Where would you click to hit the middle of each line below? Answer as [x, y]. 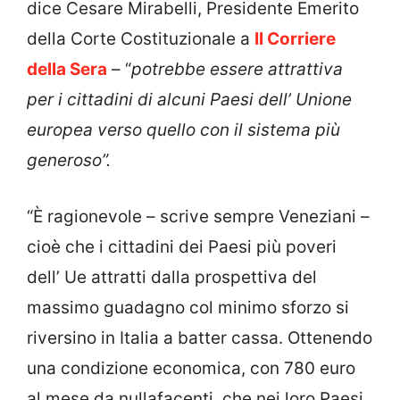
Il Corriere [295, 39]
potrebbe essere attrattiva [237, 70]
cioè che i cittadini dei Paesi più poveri [182, 246]
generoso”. [69, 161]
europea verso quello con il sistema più [183, 130]
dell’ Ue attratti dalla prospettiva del [172, 277]
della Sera [67, 70]
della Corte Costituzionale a [141, 39]
